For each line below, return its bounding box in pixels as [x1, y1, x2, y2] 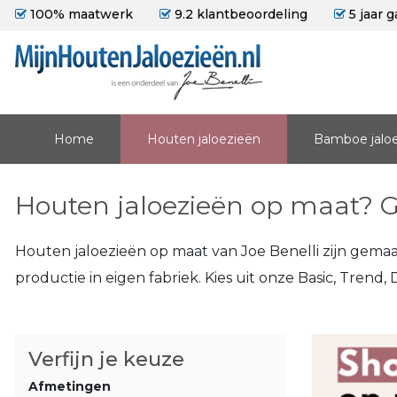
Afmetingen [28, 378, 111, 394]
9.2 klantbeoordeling [171, 6, 307, 22]
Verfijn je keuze [28, 346, 184, 371]
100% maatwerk [27, 6, 133, 22]
